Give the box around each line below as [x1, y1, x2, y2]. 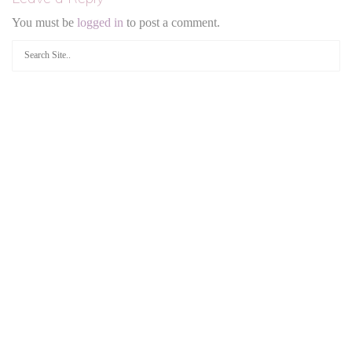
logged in [77, 15, 123, 29]
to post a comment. [123, 15, 220, 29]
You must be [12, 15, 77, 29]
